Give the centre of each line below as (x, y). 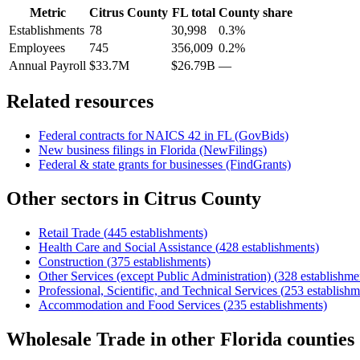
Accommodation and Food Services (129, 305)
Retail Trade (70, 233)
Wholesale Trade (76, 340)
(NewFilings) (231, 150)
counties (318, 340)
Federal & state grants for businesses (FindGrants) (165, 165)
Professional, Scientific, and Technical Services (158, 291)
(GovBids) (260, 136)
